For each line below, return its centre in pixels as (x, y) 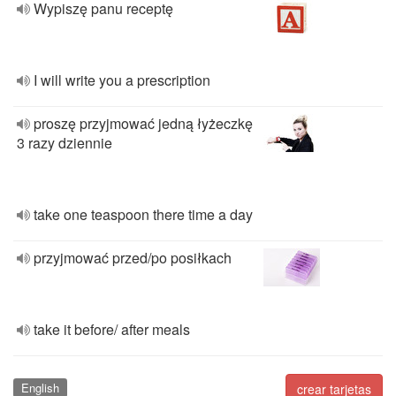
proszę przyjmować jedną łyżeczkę (143, 123)
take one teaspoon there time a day (143, 214)
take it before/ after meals (112, 329)
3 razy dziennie (65, 143)
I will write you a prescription (122, 80)
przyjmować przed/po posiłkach (133, 258)
